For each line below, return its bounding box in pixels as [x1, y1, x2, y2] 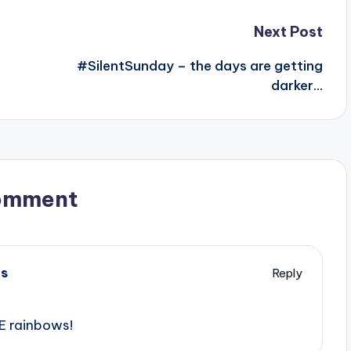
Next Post [253, 23, 323, 42]
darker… [270, 77, 323, 95]
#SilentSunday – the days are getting [76, 57, 323, 75]
